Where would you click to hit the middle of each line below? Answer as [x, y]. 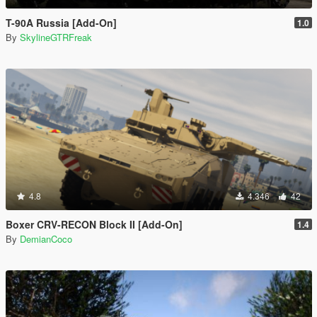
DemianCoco [46, 239]
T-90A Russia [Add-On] [61, 23]
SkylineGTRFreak [56, 37]
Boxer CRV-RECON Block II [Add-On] [94, 224]
